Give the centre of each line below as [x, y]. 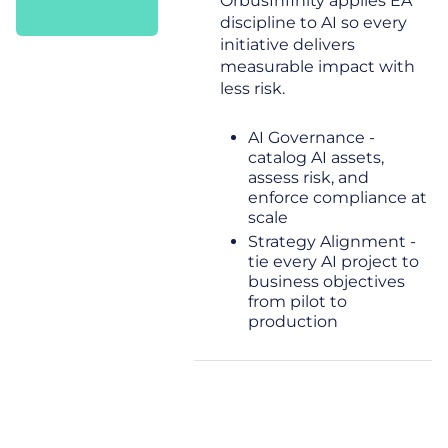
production [293, 321]
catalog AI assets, [316, 157]
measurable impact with [317, 66]
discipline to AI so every [313, 22]
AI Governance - [311, 137]
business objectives [326, 281]
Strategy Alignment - [332, 241]
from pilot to [297, 301]
